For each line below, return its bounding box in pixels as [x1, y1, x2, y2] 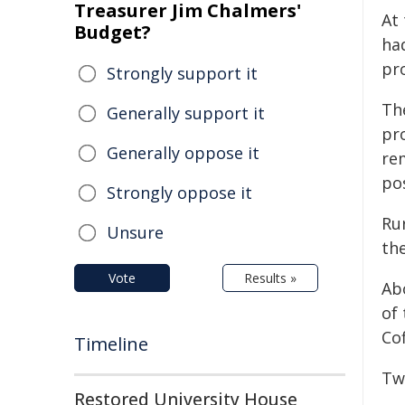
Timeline [74, 332, 148, 356]
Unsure [107, 221, 164, 243]
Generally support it [107, 102, 265, 124]
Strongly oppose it [107, 182, 252, 203]
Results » [244, 269, 297, 287]
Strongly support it [107, 62, 258, 84]
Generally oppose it [107, 142, 259, 164]
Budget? [74, 20, 151, 44]
